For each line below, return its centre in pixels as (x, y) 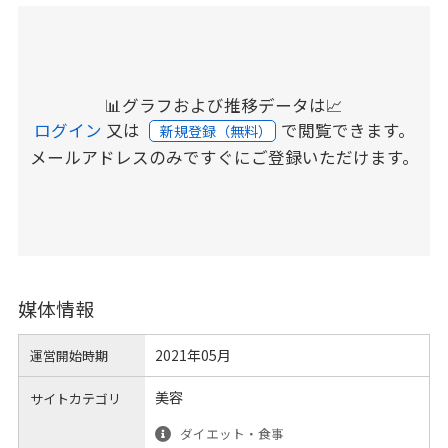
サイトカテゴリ (76, 398)
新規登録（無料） (217, 131)
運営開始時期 (69, 356)
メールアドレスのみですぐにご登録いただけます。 (224, 157)
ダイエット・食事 (232, 434)
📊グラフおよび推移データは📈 (224, 105)
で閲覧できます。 (347, 130)
